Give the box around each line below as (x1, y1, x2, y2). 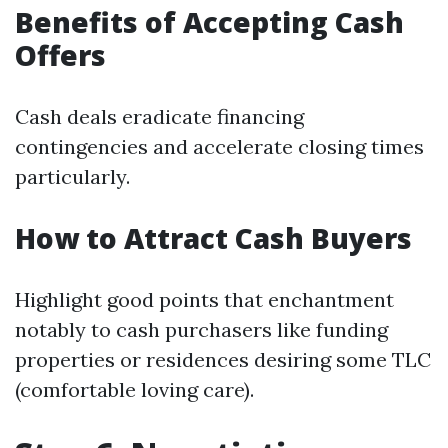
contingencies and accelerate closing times (15, 134, 424, 159)
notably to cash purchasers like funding (15, 317, 388, 342)
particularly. (15, 164, 130, 189)
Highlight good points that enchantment (15, 287, 394, 312)
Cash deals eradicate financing (15, 104, 304, 129)
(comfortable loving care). (15, 377, 254, 402)
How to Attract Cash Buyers (15, 219, 412, 257)
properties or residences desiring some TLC (15, 347, 431, 372)
